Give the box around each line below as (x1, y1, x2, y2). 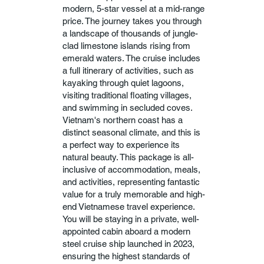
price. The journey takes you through (62, 15, 202, 26)
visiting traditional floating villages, (62, 90, 192, 100)
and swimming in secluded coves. (62, 102, 192, 113)
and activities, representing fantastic (62, 176, 200, 187)
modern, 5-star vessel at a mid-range (62, 3, 204, 14)
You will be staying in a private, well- (62, 213, 199, 224)
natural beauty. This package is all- (62, 151, 194, 162)
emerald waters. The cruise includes (62, 52, 200, 63)
